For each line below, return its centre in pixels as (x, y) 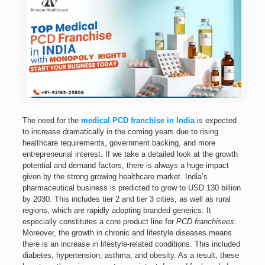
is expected (215, 121)
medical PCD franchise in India (138, 121)
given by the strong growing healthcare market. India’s (115, 177)
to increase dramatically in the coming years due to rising (120, 132)
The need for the (51, 121)
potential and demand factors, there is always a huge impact (125, 166)
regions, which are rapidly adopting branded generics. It (117, 211)
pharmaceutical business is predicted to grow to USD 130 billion (131, 188)
